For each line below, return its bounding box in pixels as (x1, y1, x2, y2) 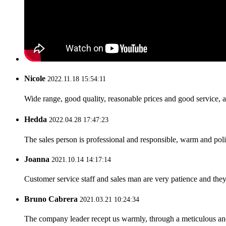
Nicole (24, 74, 45, 83)
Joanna (24, 154, 49, 163)
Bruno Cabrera (24, 194, 78, 203)
